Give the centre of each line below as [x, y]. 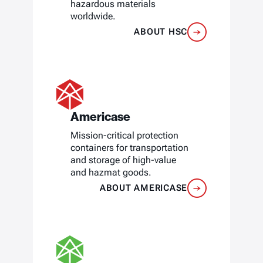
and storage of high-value [123, 160]
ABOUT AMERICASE [143, 188]
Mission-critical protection [124, 135]
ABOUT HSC [161, 31]
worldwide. [93, 16]
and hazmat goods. [111, 172]
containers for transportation [129, 147]
